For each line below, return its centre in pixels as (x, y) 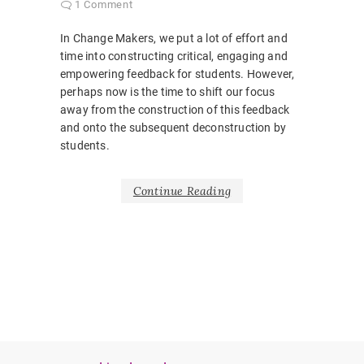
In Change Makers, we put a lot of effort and (174, 39)
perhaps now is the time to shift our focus (168, 92)
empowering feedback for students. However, (178, 74)
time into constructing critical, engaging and (174, 56)
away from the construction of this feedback (175, 110)
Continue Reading (182, 191)
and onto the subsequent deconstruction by (173, 128)
